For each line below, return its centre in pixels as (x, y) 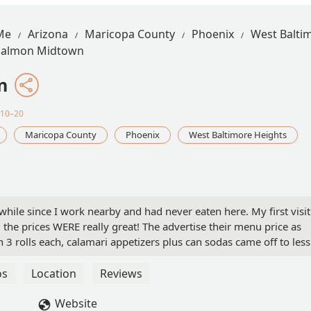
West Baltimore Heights (238, 135)
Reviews (121, 274)
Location (54, 274)
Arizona (48, 34)
